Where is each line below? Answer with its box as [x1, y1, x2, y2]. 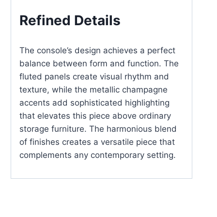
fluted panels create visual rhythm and [19, 72, 169, 81]
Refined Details [19, 12, 121, 29]
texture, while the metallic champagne [19, 85, 168, 94]
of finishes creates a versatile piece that [19, 137, 175, 147]
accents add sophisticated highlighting [19, 98, 170, 108]
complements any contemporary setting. [19, 150, 176, 160]
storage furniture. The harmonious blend [19, 124, 177, 134]
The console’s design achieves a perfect [19, 46, 175, 55]
